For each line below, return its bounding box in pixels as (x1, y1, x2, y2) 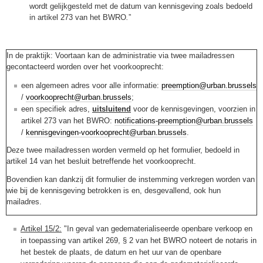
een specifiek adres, (21, 104, 92, 113)
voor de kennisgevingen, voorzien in (131, 104, 255, 113)
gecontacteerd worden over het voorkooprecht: (6, 62, 164, 71)
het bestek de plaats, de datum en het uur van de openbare (21, 247, 221, 257)
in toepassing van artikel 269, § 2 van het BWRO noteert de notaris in (21, 235, 257, 245)
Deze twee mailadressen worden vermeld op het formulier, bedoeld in (6, 145, 240, 154)
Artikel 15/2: (21, 224, 62, 233)
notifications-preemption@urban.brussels (114, 116, 253, 125)
